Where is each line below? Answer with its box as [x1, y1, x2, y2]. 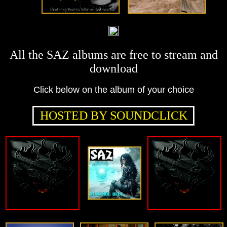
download [89, 62, 138, 75]
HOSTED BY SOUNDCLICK [40, 109, 187, 122]
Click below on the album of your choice [33, 85, 194, 95]
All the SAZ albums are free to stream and [9, 48, 218, 61]
